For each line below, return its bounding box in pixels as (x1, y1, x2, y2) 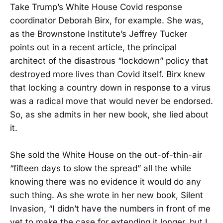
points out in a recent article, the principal (10, 42, 177, 52)
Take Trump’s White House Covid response (10, 1, 182, 12)
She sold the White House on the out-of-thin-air (10, 150, 202, 160)
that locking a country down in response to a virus (10, 82, 211, 93)
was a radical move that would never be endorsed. (10, 96, 213, 106)
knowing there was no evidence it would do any (10, 177, 201, 187)
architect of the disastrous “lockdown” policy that (10, 55, 208, 66)
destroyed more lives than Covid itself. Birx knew (10, 69, 205, 79)
